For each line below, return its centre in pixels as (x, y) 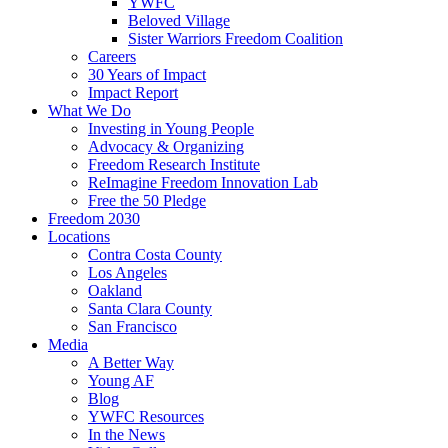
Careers (112, 56)
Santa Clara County (150, 308)
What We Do (89, 110)
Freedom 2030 (94, 218)
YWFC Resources (146, 416)
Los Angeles (127, 272)
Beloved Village (179, 20)
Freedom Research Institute (174, 164)
